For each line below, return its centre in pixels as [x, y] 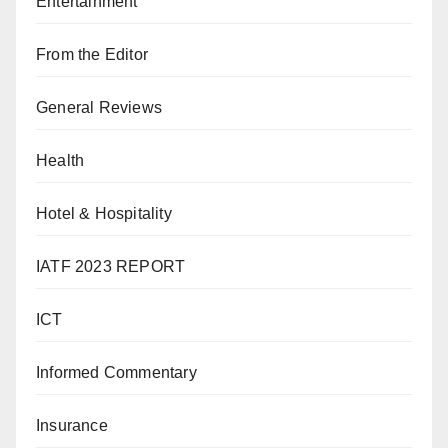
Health [60, 161]
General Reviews [99, 108]
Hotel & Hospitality [104, 214]
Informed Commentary [116, 373]
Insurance [72, 426]
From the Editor [92, 55]
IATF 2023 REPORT [111, 267]
